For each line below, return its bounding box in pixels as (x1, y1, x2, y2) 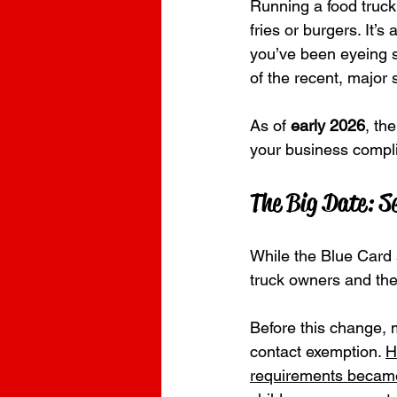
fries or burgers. (250, 20, 361, 39)
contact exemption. (250, 342, 385, 361)
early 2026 (291, 116, 365, 135)
